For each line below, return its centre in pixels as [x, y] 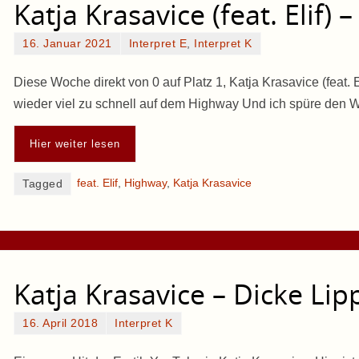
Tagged [42, 184]
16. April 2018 [60, 324]
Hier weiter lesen [75, 143]
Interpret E [157, 44]
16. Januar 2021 [67, 44]
